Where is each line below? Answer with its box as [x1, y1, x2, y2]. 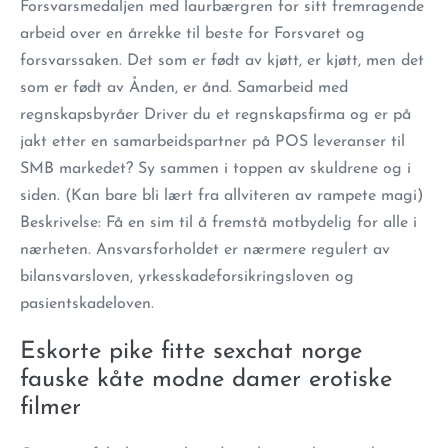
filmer [20, 396, 81, 420]
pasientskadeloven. [20, 296, 154, 312]
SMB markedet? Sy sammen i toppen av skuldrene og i [20, 161, 411, 177]
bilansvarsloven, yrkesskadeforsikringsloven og [20, 269, 354, 285]
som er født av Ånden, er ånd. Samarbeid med [20, 80, 348, 96]
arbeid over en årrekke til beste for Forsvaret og [20, 26, 365, 42]
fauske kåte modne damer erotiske [20, 368, 392, 392]
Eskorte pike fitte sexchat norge [20, 340, 362, 364]
